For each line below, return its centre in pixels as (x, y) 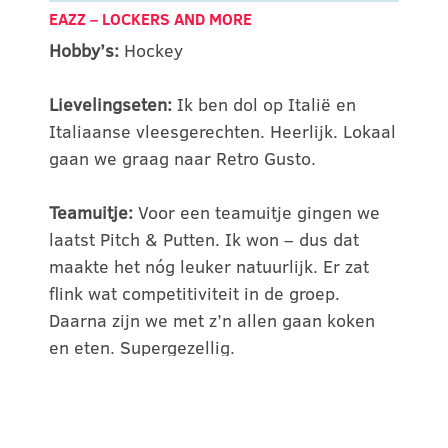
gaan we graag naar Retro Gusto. (183, 158)
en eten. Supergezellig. (142, 347)
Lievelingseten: (113, 104)
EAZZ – (76, 18)
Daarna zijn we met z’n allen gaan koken (212, 320)
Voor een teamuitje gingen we (259, 212)
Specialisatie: (107, 401)
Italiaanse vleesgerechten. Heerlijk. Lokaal (223, 131)
